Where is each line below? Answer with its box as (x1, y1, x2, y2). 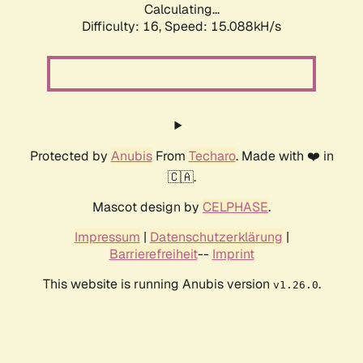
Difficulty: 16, (82, 18, 164, 36)
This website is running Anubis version (42, 275, 273, 293)
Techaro (188, 147, 236, 165)
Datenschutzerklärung (149, 228, 283, 246)
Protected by (29, 147, 111, 165)
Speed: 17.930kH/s (164, 18, 281, 36)
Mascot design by (92, 199, 203, 216)
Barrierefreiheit (109, 246, 198, 263)
